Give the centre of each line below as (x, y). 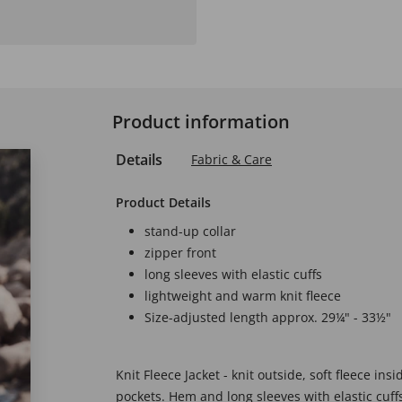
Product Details (163, 202)
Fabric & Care (232, 159)
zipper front (180, 253)
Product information (201, 122)
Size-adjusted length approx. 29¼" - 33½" (268, 317)
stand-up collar (190, 231)
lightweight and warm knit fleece (243, 296)
